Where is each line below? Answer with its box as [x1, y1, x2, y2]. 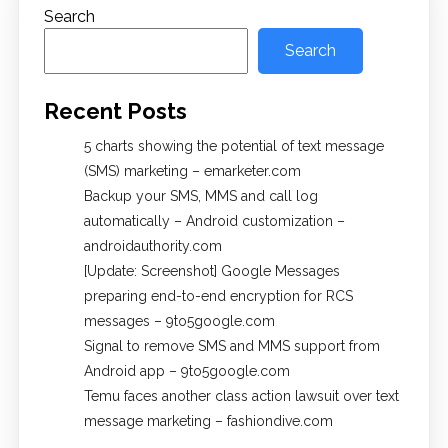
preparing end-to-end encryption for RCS [83, 288, 353, 305]
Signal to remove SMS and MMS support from [83, 338, 380, 355]
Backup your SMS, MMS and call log [83, 188, 318, 205]
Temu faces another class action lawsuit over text [83, 388, 399, 405]
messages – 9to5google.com [83, 313, 275, 330]
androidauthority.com [83, 238, 222, 255]
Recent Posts [43, 98, 187, 125]
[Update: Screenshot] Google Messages [83, 263, 340, 280]
